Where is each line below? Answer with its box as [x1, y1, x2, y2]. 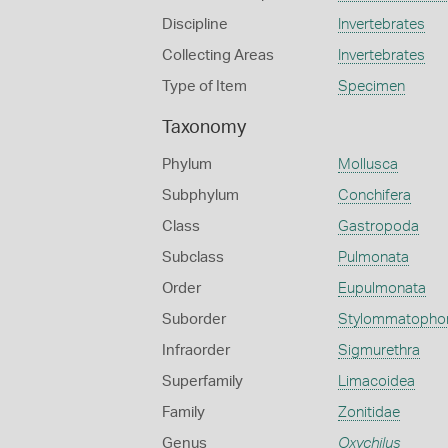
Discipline [162, 17, 228, 32]
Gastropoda [337, 219, 419, 234]
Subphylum [162, 188, 239, 203]
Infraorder [162, 343, 230, 358]
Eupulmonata [337, 281, 426, 296]
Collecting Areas [162, 48, 274, 63]
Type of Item [162, 79, 247, 94]
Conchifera [337, 188, 411, 203]
